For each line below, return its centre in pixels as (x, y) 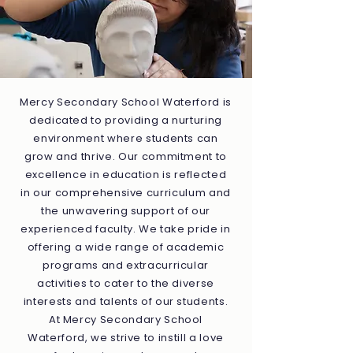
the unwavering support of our (126, 211)
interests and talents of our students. (126, 301)
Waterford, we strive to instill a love (126, 338)
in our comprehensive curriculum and (126, 193)
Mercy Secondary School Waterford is (126, 102)
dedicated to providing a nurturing (126, 120)
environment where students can (126, 138)
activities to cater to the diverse (126, 283)
